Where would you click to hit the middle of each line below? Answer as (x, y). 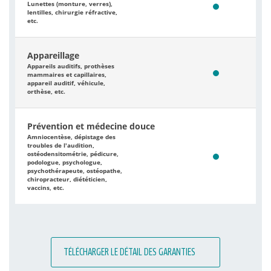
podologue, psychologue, (65, 162)
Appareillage (53, 55)
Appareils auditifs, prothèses (71, 66)
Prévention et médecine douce (91, 126)
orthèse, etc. (46, 91)
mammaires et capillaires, (67, 74)
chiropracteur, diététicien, (67, 179)
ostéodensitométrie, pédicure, (73, 153)
